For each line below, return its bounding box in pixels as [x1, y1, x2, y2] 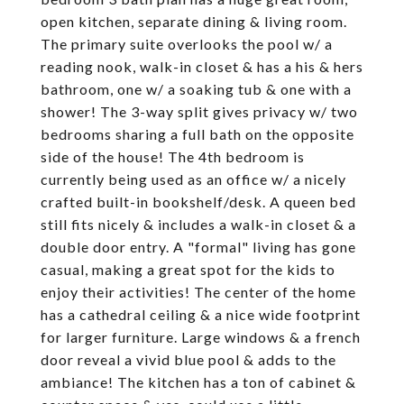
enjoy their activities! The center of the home [41, 283, 356, 300]
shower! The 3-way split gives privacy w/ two [41, 103, 358, 120]
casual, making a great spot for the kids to [41, 261, 335, 278]
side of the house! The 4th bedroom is [41, 148, 305, 165]
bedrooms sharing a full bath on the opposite [41, 125, 354, 142]
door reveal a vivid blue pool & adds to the [41, 351, 336, 368]
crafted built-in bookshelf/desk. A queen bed [41, 193, 356, 210]
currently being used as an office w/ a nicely [41, 170, 346, 188]
